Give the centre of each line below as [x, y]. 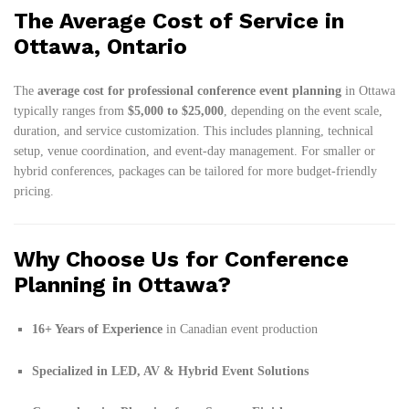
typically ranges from [71, 111]
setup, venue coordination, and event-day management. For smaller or [194, 152]
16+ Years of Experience [97, 329]
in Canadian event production [240, 329]
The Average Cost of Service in [179, 21]
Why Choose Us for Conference [181, 259]
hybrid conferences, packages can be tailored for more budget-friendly [195, 172]
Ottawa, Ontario [100, 47]
